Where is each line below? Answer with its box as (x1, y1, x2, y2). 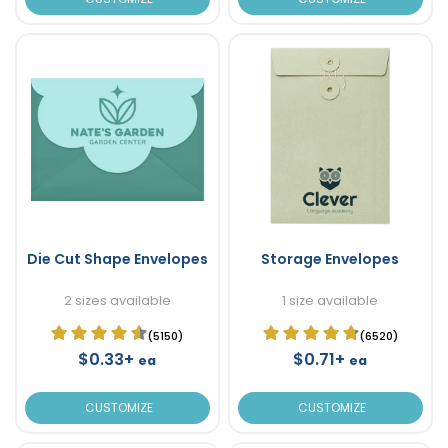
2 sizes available (63, 291, 171, 309)
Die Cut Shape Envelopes (26, 248, 208, 269)
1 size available (282, 291, 378, 309)
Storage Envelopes (261, 248, 399, 269)
